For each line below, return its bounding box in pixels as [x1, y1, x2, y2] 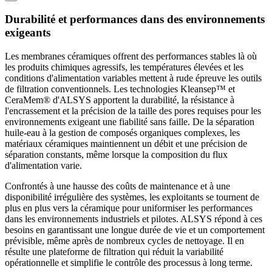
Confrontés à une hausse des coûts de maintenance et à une [5, 180, 230, 191]
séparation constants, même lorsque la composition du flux [5, 149, 228, 160]
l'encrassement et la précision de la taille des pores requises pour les [5, 105, 261, 116]
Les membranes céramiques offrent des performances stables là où [5, 50, 257, 61]
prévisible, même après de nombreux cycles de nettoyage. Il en [5, 235, 244, 246]
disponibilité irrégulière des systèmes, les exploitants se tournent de [5, 191, 259, 202]
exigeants [5, 25, 50, 39]
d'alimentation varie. [5, 160, 82, 171]
